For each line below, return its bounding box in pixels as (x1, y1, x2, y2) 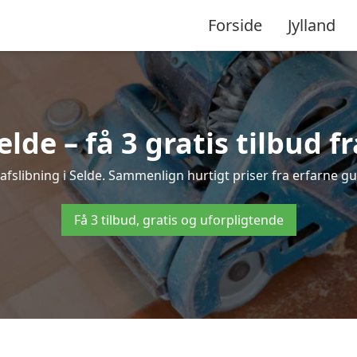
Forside (208, 14, 262, 36)
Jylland (288, 14, 335, 36)
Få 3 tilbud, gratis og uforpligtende (73, 211, 284, 229)
